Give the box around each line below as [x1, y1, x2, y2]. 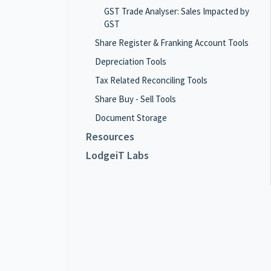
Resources [86, 129, 134, 143]
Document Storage [95, 112, 167, 123]
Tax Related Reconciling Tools [95, 74, 207, 86]
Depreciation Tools [95, 56, 166, 67]
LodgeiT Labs [86, 148, 149, 162]
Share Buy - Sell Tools [95, 93, 176, 105]
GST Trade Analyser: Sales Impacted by [104, 5, 249, 17]
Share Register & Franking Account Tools [95, 37, 249, 48]
